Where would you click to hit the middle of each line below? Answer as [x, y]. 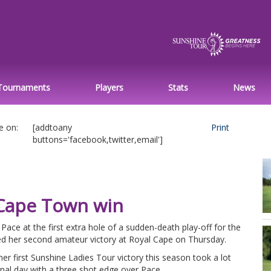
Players [109, 87]
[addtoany [52, 127]
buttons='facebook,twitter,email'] [98, 139]
